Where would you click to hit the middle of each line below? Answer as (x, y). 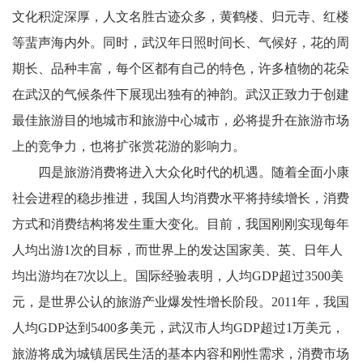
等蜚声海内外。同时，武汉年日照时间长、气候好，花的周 (181, 43)
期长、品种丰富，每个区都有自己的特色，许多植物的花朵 (181, 68)
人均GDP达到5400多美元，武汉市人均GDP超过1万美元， (178, 328)
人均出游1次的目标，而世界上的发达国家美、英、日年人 (177, 250)
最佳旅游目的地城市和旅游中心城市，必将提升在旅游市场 (181, 120)
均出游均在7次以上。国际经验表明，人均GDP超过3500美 (178, 276)
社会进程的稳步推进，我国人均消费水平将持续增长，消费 (181, 198)
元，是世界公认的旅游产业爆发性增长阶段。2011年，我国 (181, 302)
